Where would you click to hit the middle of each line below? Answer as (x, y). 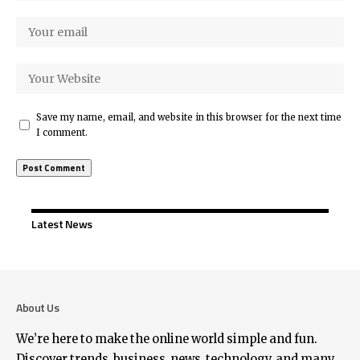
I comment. (62, 132)
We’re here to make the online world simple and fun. (167, 339)
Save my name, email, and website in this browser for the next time (189, 117)
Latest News (62, 223)
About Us (37, 307)
